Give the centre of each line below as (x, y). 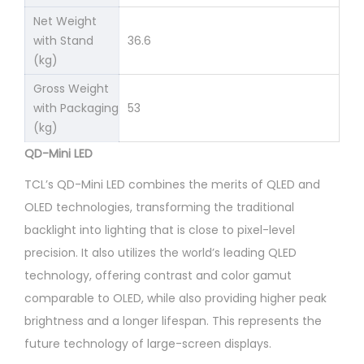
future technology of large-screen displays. (148, 343)
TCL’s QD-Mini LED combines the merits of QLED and (172, 184)
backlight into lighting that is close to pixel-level (160, 230)
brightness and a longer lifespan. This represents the (173, 321)
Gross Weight (71, 88)
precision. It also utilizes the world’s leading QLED (160, 252)
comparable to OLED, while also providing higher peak (175, 298)
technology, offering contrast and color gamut (158, 275)
